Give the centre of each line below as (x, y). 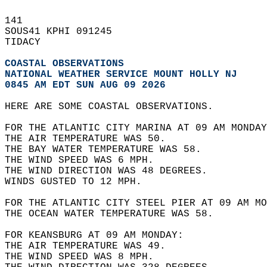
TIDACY (29, 42)
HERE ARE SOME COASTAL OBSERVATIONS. (115, 107)
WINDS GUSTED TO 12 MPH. (79, 182)
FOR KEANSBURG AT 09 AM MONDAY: (100, 235)
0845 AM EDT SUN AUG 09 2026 (85, 85)
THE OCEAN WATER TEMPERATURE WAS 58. (115, 214)
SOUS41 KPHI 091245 (64, 32)
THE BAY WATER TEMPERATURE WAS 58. (109, 150)
